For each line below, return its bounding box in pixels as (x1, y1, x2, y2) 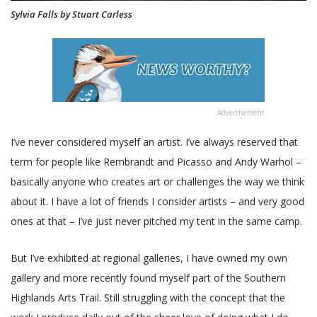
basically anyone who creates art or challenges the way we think (11, 175, 304, 189)
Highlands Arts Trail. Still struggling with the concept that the (11, 291, 285, 305)
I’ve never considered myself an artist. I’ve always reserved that (11, 135, 298, 149)
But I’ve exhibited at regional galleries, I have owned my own (11, 251, 287, 265)
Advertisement (217, 108, 265, 118)
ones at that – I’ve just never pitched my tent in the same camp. (11, 214, 302, 229)
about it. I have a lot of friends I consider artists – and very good (11, 195, 304, 209)
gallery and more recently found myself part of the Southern (11, 271, 286, 285)
